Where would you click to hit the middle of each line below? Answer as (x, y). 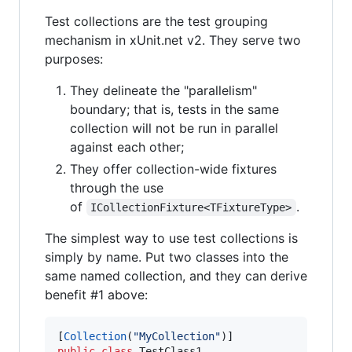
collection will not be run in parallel (174, 128)
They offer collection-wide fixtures (173, 169)
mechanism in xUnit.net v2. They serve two (173, 40)
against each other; (127, 147)
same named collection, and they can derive (176, 276)
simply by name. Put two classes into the (167, 257)
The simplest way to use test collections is (171, 238)
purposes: (74, 59)
